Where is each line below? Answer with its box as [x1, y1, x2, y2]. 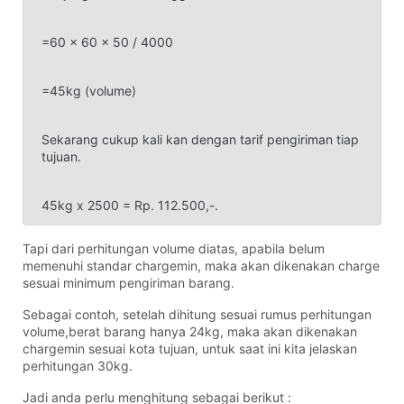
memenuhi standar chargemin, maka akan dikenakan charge [23, 257, 380, 273]
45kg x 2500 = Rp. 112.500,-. [41, 197, 218, 213]
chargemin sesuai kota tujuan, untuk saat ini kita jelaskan [23, 340, 357, 356]
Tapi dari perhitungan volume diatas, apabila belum [23, 240, 325, 256]
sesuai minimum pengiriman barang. [23, 274, 234, 290]
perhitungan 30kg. [23, 357, 133, 373]
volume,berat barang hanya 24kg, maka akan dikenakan [23, 323, 357, 339]
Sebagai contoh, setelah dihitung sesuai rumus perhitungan [23, 306, 372, 322]
